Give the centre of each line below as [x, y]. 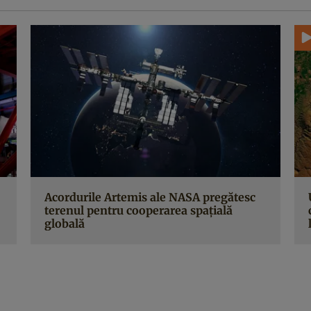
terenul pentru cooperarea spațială [138, 211]
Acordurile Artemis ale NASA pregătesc [150, 197]
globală [65, 224]
